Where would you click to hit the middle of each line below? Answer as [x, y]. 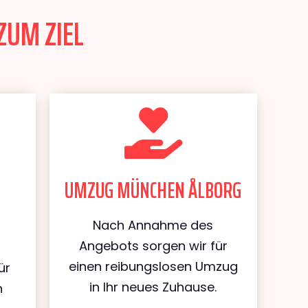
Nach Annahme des [153, 225]
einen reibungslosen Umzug [153, 266]
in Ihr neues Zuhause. [153, 287]
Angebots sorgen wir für [153, 246]
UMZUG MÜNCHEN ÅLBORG [153, 190]
